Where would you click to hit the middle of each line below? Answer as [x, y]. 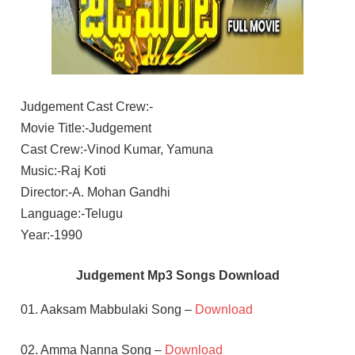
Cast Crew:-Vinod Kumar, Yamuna [116, 149]
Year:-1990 [51, 235]
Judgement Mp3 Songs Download [177, 275]
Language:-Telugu [71, 213]
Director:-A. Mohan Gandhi [95, 192]
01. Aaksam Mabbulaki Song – [107, 309]
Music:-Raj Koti [63, 170]
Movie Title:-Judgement [86, 128]
